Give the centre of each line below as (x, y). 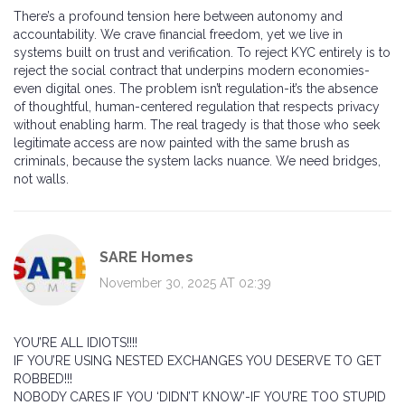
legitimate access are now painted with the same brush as (182, 143)
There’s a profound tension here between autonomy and (178, 17)
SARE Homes (146, 257)
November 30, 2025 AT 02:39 (185, 283)
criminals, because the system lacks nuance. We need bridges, (197, 161)
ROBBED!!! (43, 379)
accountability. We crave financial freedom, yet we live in (178, 35)
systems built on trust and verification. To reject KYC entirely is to (202, 53)
